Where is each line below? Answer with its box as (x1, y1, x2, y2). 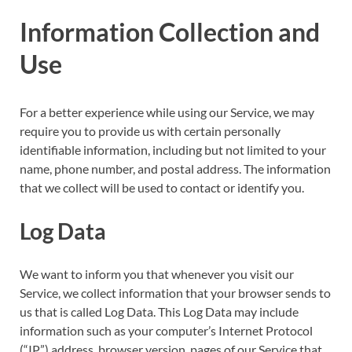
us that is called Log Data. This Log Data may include (20, 303, 299, 319)
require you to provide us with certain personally (20, 123, 280, 138)
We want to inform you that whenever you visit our (20, 266, 294, 281)
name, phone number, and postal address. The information (20, 160, 331, 176)
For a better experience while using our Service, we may (20, 104, 314, 119)
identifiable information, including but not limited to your (20, 141, 326, 157)
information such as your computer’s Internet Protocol (20, 322, 313, 338)
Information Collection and (20, 16, 320, 47)
